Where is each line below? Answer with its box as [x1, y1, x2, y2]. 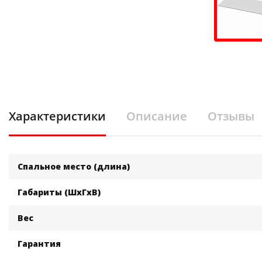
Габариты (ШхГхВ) [18, 187, 101, 198]
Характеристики [9, 108, 106, 125]
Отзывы [208, 108, 254, 125]
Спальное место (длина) [18, 161, 130, 173]
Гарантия [18, 238, 61, 250]
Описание [126, 108, 187, 125]
